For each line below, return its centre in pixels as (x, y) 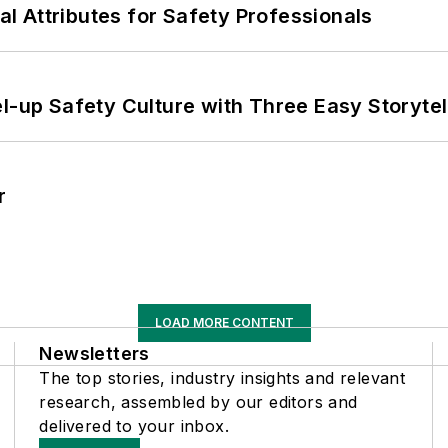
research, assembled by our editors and (198, 402)
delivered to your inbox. (134, 426)
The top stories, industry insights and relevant (222, 378)
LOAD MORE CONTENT (224, 322)
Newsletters (94, 353)
